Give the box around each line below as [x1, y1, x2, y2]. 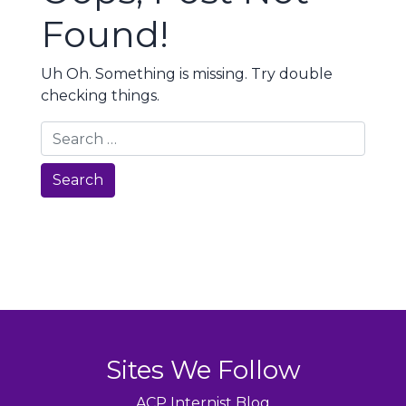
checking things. [41, 87, 159, 104]
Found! [41, 12, 169, 56]
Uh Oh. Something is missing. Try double [41, 65, 333, 82]
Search [53, 171, 103, 188]
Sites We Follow [105, 354, 301, 385]
